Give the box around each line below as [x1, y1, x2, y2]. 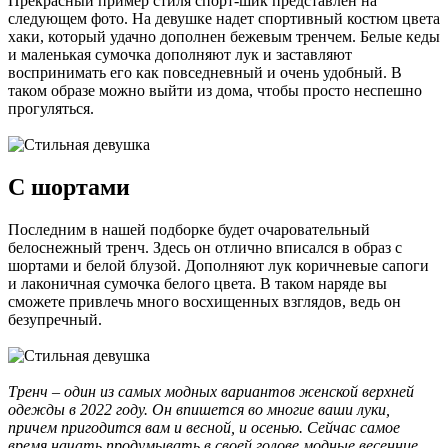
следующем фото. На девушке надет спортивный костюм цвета [8, 10, 440, 28]
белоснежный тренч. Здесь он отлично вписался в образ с [8, 239, 402, 256]
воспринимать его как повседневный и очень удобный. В [8, 64, 402, 82]
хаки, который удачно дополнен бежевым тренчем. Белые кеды [8, 28, 440, 46]
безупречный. [8, 311, 102, 328]
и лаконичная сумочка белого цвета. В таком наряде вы [8, 275, 387, 292]
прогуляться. [8, 100, 94, 118]
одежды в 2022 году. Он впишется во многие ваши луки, [8, 401, 390, 418]
